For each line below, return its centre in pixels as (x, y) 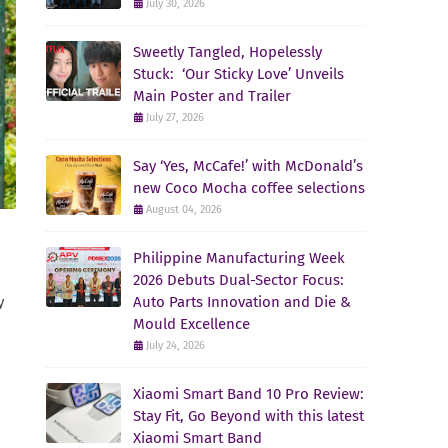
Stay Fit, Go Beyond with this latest (248, 416)
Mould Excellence (191, 324)
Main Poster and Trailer (212, 96)
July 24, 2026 (175, 345)
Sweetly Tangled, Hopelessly (227, 52)
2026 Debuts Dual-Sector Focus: (238, 280)
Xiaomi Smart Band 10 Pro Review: (248, 394)
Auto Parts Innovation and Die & (242, 302)
